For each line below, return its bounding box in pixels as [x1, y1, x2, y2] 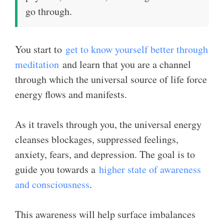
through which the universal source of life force [15, 72, 207, 86]
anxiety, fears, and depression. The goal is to [15, 147, 195, 161]
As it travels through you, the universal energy [15, 117, 201, 131]
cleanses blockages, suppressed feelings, [15, 132, 178, 146]
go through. [25, 4, 72, 18]
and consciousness [15, 177, 89, 191]
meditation [15, 57, 59, 71]
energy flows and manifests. [15, 87, 127, 101]
